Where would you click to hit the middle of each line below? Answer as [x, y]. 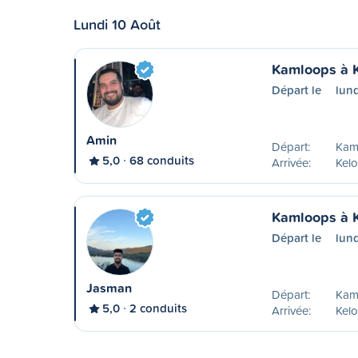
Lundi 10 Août [117, 24]
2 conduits [158, 308]
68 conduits [162, 160]
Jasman [109, 288]
